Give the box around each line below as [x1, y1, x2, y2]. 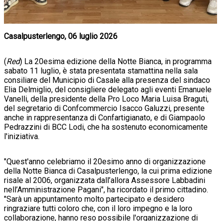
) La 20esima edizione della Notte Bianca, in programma [20, 57, 212, 67]
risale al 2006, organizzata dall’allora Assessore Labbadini [4, 176, 205, 185]
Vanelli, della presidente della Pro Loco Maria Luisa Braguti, [4, 94, 209, 104]
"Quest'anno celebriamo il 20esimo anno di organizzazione [4, 157, 206, 167]
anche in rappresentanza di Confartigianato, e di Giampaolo [4, 113, 205, 123]
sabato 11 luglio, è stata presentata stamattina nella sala [4, 66, 198, 76]
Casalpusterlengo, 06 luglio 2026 [4, 32, 117, 41]
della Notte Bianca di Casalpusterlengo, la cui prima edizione [4, 166, 212, 176]
